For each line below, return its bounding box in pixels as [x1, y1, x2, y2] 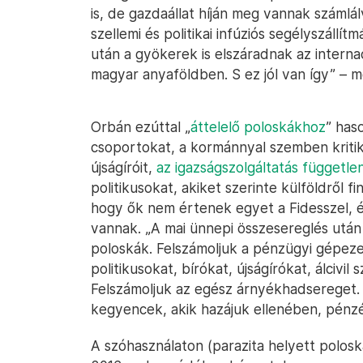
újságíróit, [91, 159, 156, 176]
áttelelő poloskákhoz [190, 118, 326, 135]
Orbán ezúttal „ [91, 118, 190, 135]
